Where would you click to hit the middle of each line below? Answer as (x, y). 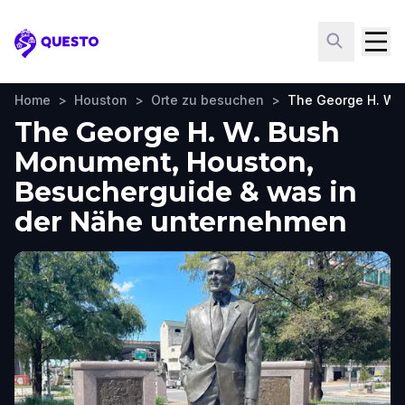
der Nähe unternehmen (181, 222)
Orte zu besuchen (207, 100)
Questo (41, 52)
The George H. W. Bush (177, 132)
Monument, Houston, (164, 162)
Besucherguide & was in (186, 192)
